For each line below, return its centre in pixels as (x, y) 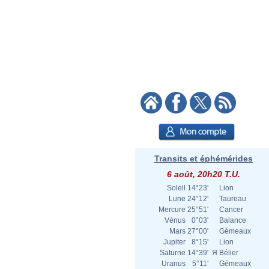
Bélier (229, 253)
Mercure (172, 210)
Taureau (233, 199)
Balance (233, 220)
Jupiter (174, 242)
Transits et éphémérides (204, 159)
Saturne (173, 253)
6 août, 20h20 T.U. (204, 174)
